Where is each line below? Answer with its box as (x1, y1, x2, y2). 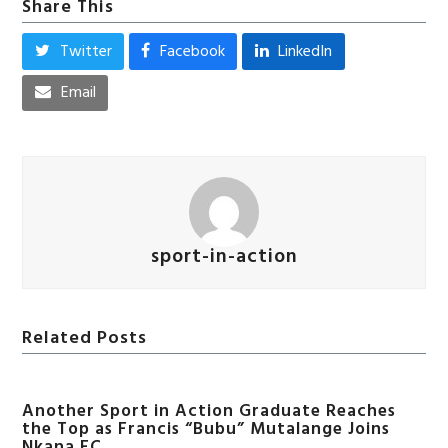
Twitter (59, 38, 112, 65)
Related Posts (22, 324, 148, 354)
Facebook (159, 38, 225, 65)
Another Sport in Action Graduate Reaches (22, 398, 397, 426)
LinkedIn (278, 38, 333, 65)
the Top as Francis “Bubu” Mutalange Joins (22, 416, 391, 444)
